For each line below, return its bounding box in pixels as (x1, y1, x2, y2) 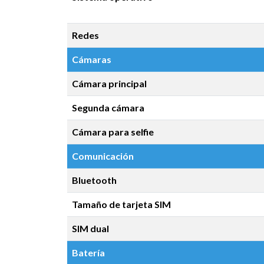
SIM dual (72, 223, 109, 234)
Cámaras (72, 54, 111, 65)
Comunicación (72, 150, 134, 161)
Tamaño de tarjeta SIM (72, 199, 171, 210)
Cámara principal (72, 78, 147, 89)
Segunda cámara (72, 102, 144, 113)
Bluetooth (72, 174, 117, 186)
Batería (72, 247, 105, 258)
